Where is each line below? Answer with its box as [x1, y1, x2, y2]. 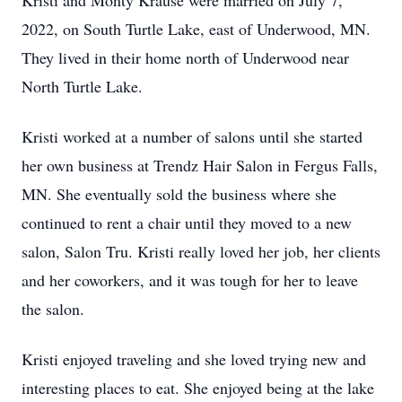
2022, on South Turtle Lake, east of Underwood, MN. [22, 18, 371, 39]
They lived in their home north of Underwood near [22, 47, 349, 68]
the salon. [22, 298, 84, 319]
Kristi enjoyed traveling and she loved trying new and [22, 348, 366, 370]
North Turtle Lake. [22, 75, 143, 97]
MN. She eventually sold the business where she [22, 183, 336, 205]
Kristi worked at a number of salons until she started [22, 126, 363, 147]
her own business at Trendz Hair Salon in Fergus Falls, [22, 154, 378, 176]
